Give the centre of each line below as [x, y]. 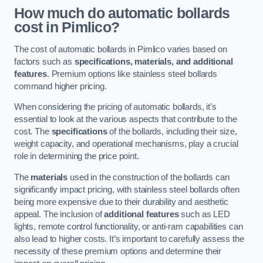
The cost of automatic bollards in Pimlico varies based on [121, 49]
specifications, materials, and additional [154, 61]
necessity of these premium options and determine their [118, 251]
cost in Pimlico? [67, 28]
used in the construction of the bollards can [149, 177]
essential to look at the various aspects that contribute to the [126, 119]
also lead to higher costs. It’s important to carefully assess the [129, 239]
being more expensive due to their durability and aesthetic [121, 202]
